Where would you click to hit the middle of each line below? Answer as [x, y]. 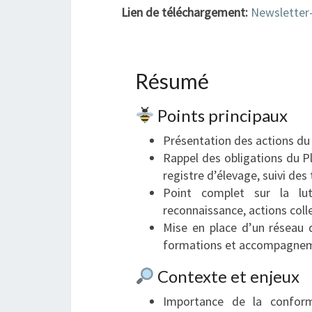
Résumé [172, 81]
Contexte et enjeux [227, 276]
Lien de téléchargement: [186, 12]
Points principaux [221, 115]
